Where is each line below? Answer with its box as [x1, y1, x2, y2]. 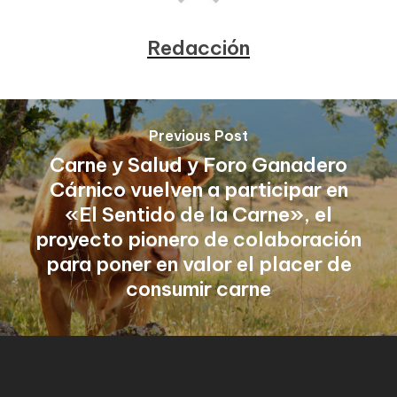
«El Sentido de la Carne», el [65, 200, 332, 227]
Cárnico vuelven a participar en [49, 175, 348, 202]
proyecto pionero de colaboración [35, 225, 362, 252]
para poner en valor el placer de [45, 250, 352, 276]
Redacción [147, 34, 250, 60]
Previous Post [149, 126, 248, 144]
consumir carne [126, 275, 271, 301]
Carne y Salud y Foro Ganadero [50, 151, 347, 177]
